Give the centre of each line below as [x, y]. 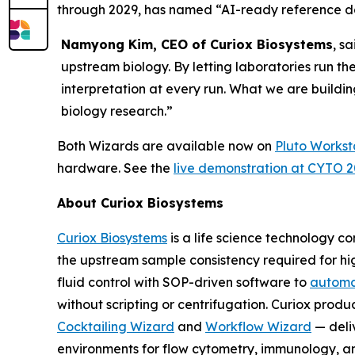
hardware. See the [115, 168]
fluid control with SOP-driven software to [183, 282]
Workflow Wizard [258, 326]
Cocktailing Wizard [116, 326]
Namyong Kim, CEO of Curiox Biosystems [197, 44]
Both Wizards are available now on [166, 145]
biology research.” [117, 111]
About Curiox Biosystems [140, 202]
